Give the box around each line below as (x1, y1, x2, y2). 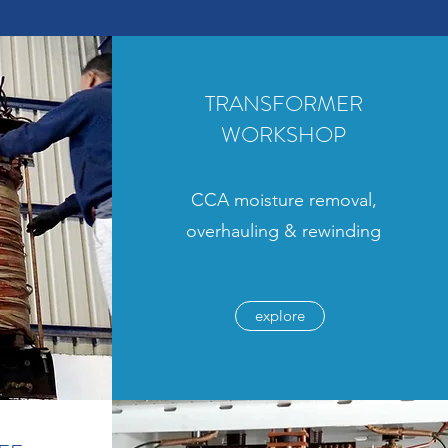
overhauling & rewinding (186, 220, 381, 242)
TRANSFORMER (204, 88, 363, 119)
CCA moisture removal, (190, 189, 377, 211)
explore (254, 306, 305, 325)
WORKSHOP (221, 119, 346, 150)
